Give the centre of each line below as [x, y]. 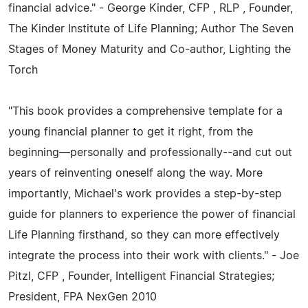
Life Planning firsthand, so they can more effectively [144, 235]
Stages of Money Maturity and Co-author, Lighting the [150, 49]
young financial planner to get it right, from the [131, 132]
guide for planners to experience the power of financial [152, 214]
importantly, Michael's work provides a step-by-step [145, 194]
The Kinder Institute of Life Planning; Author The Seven [151, 29]
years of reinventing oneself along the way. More [135, 173]
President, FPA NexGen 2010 [82, 297]
